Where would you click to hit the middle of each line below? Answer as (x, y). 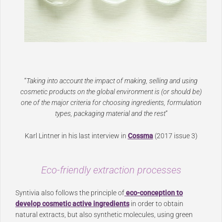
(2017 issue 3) (175, 136)
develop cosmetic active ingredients (72, 203)
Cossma (140, 136)
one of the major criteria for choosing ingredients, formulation (111, 103)
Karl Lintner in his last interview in (76, 136)
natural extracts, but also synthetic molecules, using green (104, 214)
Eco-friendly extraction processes (111, 170)
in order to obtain (156, 203)
